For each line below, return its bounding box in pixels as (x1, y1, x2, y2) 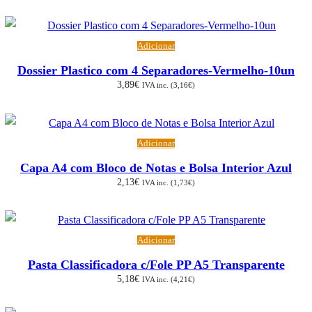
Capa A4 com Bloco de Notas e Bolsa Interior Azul (20, 160, 292, 175)
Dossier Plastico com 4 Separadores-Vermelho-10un (17, 63, 295, 78)
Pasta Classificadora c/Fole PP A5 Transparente (27, 258, 285, 272)
